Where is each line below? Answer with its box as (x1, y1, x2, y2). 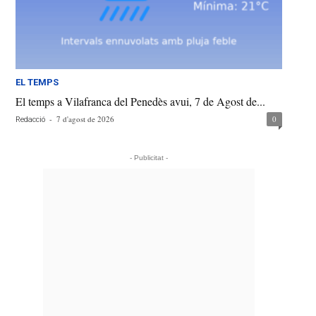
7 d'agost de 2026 (56, 114, 115, 125)
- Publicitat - (130, 154, 169, 162)
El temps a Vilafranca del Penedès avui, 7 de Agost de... (16, 94, 266, 109)
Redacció (16, 115, 46, 125)
